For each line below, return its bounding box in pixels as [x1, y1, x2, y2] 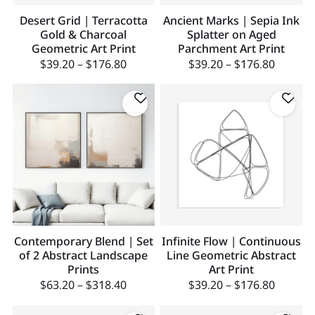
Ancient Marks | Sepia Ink [163, 12, 300, 28]
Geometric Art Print [31, 40, 136, 56]
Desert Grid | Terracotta [19, 12, 148, 28]
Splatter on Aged [186, 26, 276, 42]
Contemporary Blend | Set [13, 233, 153, 250]
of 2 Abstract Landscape [19, 247, 148, 264]
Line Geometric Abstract [167, 247, 297, 264]
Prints [67, 262, 100, 278]
